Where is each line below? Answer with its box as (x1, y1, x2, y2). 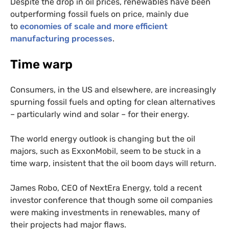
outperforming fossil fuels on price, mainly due (10, 9, 189, 19)
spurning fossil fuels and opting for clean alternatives (10, 97, 215, 107)
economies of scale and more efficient (20, 21, 168, 32)
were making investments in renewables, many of (10, 208, 200, 218)
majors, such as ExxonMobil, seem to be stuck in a (10, 146, 201, 156)
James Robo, (10, 183, 61, 193)
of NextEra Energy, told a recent (78, 183, 202, 193)
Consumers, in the (10, 85, 82, 95)
